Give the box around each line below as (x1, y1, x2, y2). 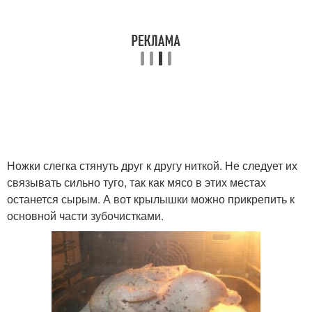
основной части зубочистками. (7, 208, 164, 224)
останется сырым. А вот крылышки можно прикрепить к (7, 191, 295, 208)
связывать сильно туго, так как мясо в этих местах (7, 174, 266, 191)
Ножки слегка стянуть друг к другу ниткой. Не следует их (7, 157, 297, 174)
